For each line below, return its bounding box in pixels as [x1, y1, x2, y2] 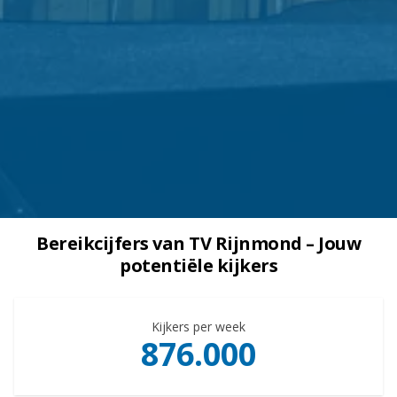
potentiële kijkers [120, 253, 277, 277]
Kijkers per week [152, 317, 245, 335]
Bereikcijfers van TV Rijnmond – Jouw [36, 230, 361, 255]
